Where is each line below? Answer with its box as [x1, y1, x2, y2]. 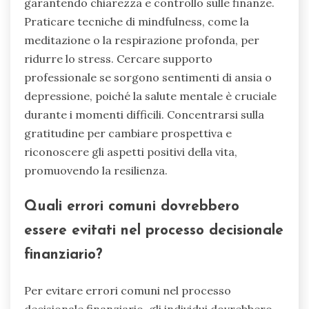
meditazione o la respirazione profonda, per [24, 33, 259, 48]
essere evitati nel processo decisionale [24, 223, 283, 239]
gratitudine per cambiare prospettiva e [24, 126, 232, 141]
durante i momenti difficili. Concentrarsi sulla [24, 108, 264, 122]
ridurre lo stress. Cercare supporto [24, 52, 212, 66]
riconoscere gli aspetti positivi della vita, [24, 145, 237, 159]
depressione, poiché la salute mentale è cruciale [24, 89, 277, 103]
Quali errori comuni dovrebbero [24, 199, 239, 215]
